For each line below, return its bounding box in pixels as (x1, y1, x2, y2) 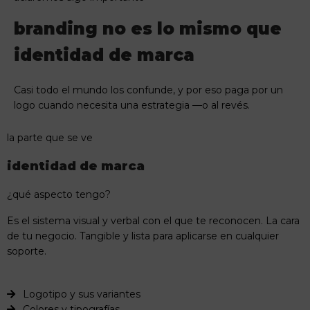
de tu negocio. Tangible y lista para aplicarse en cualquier (7, 230, 279, 243)
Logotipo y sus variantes (22, 288, 140, 301)
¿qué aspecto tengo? (7, 188, 111, 201)
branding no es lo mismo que (14, 18, 282, 39)
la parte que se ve (7, 131, 93, 145)
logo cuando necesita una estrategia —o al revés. (14, 98, 250, 111)
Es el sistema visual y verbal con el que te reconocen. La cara (7, 215, 300, 228)
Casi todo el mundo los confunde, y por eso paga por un (14, 83, 283, 96)
